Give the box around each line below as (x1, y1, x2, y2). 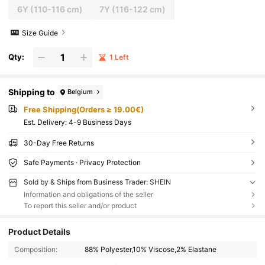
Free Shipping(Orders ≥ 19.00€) (23, 104, 144, 114)
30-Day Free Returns (23, 138, 94, 148)
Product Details (8, 226, 71, 237)
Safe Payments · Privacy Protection (23, 158, 141, 167)
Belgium (67, 88, 93, 96)
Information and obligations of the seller (23, 190, 153, 199)
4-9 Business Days (68, 118, 131, 127)
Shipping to (8, 87, 56, 98)
